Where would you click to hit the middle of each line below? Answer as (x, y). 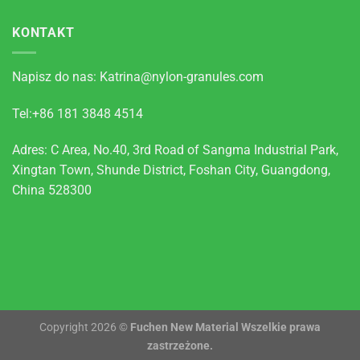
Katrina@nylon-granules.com (182, 76)
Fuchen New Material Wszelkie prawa (225, 327)
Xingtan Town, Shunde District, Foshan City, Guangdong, (171, 170)
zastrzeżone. (180, 346)
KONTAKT (43, 33)
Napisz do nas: (56, 76)
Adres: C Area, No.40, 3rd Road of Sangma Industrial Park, (175, 150)
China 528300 (52, 190)
